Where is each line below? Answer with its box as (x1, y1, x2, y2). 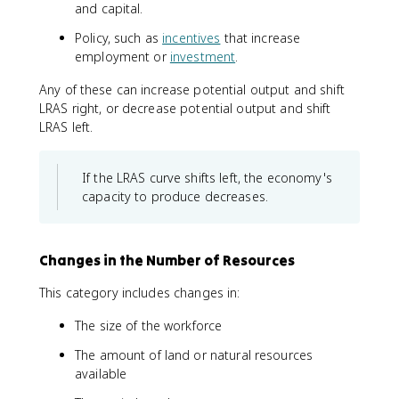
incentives (162, 29, 221, 46)
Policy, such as (75, 29, 163, 46)
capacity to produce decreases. (82, 188, 268, 205)
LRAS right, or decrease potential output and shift (39, 100, 331, 117)
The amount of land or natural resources (75, 346, 313, 363)
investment (169, 48, 236, 65)
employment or (75, 48, 170, 65)
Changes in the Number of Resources (39, 251, 295, 269)
